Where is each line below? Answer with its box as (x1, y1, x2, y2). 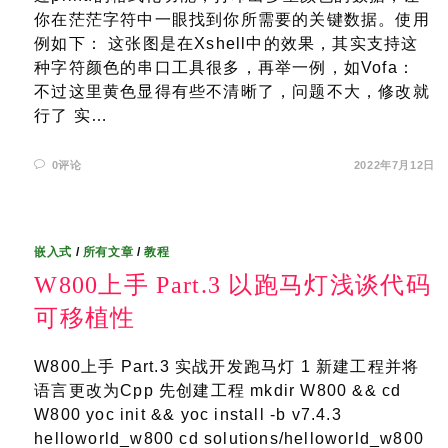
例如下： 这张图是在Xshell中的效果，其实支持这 (34, 35, 419, 52)
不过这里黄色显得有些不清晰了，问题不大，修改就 (34, 83, 430, 100)
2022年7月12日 (353, 159, 435, 171)
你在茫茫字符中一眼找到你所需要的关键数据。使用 (34, 11, 430, 28)
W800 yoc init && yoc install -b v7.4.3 (34, 406, 342, 423)
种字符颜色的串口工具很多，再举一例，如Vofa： (34, 59, 416, 76)
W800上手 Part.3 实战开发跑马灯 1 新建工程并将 (34, 358, 420, 375)
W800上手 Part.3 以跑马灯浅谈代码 (34, 272, 431, 298)
